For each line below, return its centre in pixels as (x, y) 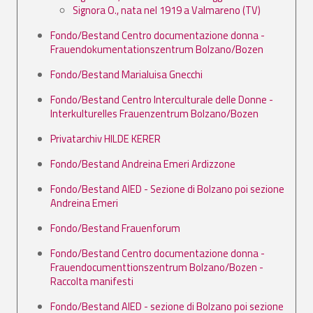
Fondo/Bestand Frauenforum (115, 228)
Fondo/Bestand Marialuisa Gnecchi (126, 74)
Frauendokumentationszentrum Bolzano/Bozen (157, 49)
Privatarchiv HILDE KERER (105, 138)
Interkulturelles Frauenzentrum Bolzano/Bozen (154, 113)
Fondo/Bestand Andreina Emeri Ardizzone (143, 163)
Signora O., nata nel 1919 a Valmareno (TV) (167, 10)
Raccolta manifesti (92, 281)
